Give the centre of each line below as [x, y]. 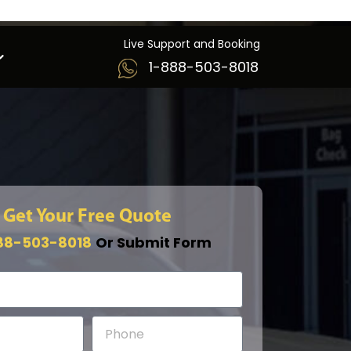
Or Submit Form [154, 242]
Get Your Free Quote [88, 217]
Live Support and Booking [192, 44]
